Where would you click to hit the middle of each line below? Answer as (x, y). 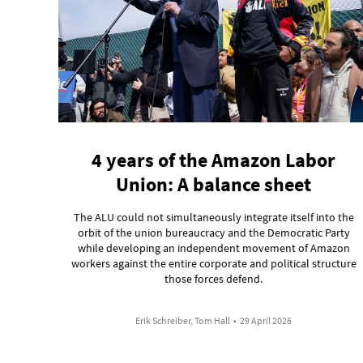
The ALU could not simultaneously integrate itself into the (214, 217)
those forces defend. (214, 278)
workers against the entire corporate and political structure (214, 263)
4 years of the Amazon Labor (214, 160)
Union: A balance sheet (214, 184)
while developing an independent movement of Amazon (214, 248)
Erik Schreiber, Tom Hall (183, 320)
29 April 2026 (266, 320)
